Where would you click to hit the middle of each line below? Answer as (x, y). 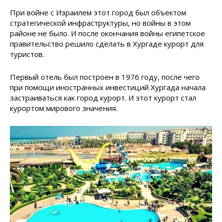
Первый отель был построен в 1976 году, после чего (105, 77)
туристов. (27, 54)
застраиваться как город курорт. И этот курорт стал (103, 97)
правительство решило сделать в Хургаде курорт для (107, 43)
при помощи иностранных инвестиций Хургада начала (108, 87)
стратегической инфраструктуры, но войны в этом (100, 23)
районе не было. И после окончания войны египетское (108, 33)
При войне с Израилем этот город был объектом (98, 12)
